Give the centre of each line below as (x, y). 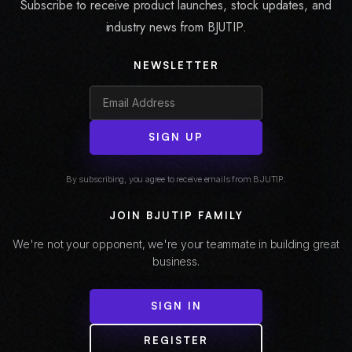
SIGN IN (176, 306)
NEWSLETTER (176, 65)
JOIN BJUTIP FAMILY (176, 215)
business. (176, 261)
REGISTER (176, 341)
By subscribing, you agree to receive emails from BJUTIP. (176, 179)
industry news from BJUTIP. (176, 27)
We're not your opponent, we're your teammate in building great (176, 244)
